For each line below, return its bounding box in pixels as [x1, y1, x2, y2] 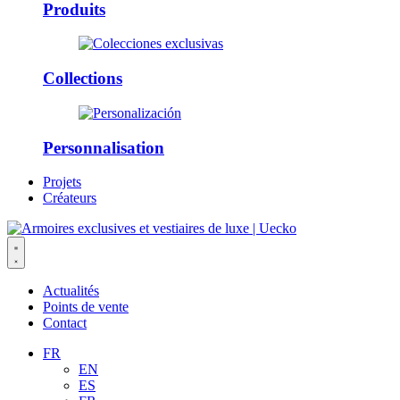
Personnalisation [43, 137, 164, 157]
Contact [43, 315, 87, 331]
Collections [43, 69, 122, 88]
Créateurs [43, 190, 96, 206]
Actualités [43, 283, 99, 299]
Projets [43, 174, 81, 190]
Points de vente [43, 299, 129, 315]
